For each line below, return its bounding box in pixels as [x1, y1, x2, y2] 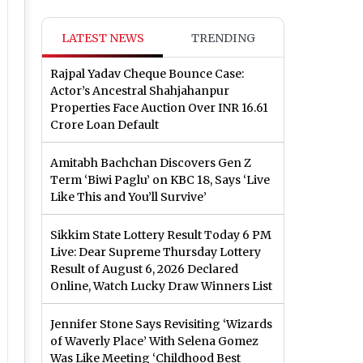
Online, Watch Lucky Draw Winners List [50, 279, 272, 294]
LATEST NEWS [61, 31, 144, 46]
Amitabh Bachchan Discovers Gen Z [50, 156, 251, 171]
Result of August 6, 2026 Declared [50, 262, 238, 277]
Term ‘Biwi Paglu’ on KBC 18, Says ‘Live [50, 173, 270, 188]
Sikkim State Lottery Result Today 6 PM [50, 228, 271, 243]
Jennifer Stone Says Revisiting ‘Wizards [50, 317, 272, 332]
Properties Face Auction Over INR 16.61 [50, 100, 268, 116]
